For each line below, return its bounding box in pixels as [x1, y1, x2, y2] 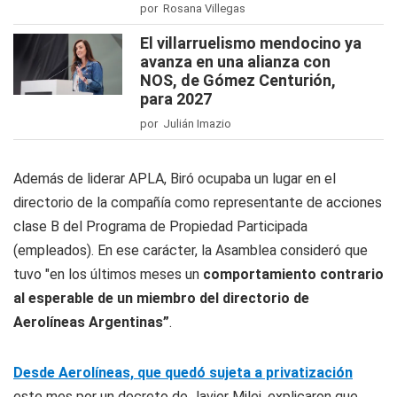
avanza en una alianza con [140, 52, 331, 71]
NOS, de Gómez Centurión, [140, 71, 336, 90]
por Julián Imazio [140, 117, 231, 130]
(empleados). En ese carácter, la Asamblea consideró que [13, 242, 368, 259]
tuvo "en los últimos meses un [13, 266, 203, 283]
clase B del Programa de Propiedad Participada [13, 218, 307, 235]
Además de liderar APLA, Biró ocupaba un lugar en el [13, 170, 336, 187]
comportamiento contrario [203, 266, 384, 283]
